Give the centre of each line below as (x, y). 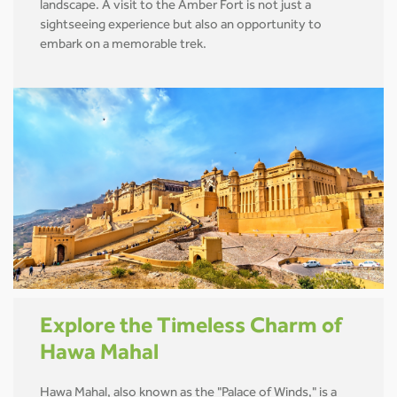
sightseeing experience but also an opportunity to (181, 27)
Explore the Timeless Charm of (191, 329)
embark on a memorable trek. (123, 46)
